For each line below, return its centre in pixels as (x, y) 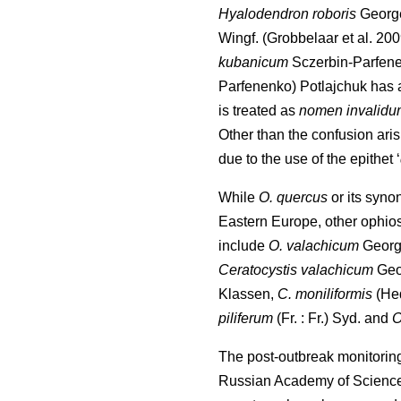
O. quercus (293, 198)
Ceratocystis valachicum (298, 270)
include (243, 246)
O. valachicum (314, 246)
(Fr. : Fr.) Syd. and (333, 319)
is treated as (259, 111)
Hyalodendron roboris (287, 14)
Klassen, (248, 294)
